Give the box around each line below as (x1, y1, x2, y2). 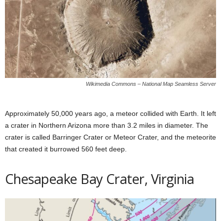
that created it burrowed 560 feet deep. (5, 145, 127, 153)
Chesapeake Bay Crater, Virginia (5, 170, 194, 188)
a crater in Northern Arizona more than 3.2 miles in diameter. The (5, 121, 208, 130)
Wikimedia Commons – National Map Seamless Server (86, 81, 216, 87)
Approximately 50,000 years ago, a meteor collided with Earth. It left (5, 110, 216, 118)
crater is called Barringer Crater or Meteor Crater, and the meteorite (5, 133, 216, 142)
